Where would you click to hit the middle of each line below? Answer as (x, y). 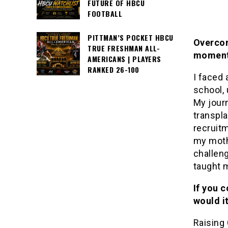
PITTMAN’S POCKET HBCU (131, 38)
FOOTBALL (105, 14)
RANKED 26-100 (113, 70)
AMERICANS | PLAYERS (124, 59)
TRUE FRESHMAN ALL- (124, 48)
